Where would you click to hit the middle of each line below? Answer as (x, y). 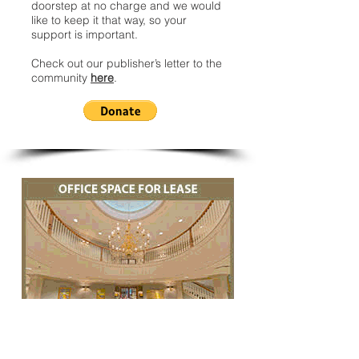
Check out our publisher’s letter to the (127, 63)
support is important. (85, 34)
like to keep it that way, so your (109, 20)
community (61, 78)
